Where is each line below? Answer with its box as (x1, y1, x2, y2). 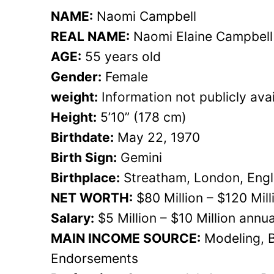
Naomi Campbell (93, 8, 196, 24)
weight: (51, 89, 98, 105)
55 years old (81, 48, 161, 64)
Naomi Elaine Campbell (130, 28, 273, 44)
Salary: (51, 210, 94, 226)
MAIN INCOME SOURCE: (51, 230, 201, 246)
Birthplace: (51, 169, 120, 185)
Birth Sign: (51, 149, 117, 165)
